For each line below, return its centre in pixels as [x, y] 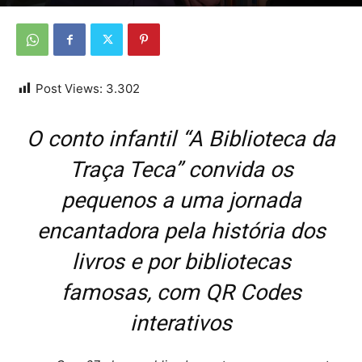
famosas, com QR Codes [181, 293]
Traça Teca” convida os [181, 170]
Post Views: [69, 88]
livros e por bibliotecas [181, 262]
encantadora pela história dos [181, 231]
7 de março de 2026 [148, 17]
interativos [181, 323]
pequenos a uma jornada [181, 200]
